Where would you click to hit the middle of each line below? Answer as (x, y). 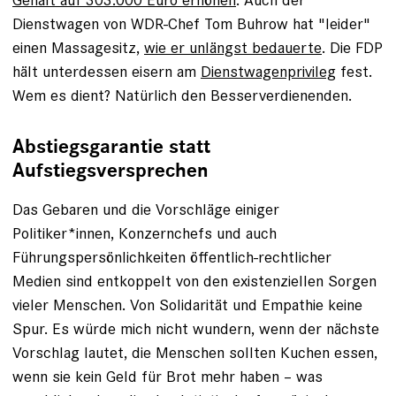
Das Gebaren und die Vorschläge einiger (146, 209)
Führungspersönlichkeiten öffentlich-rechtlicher (172, 257)
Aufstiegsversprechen (110, 171)
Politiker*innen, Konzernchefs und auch (145, 233)
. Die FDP (352, 47)
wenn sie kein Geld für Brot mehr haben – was (168, 376)
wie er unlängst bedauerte (233, 47)
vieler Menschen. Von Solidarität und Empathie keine (187, 305)
